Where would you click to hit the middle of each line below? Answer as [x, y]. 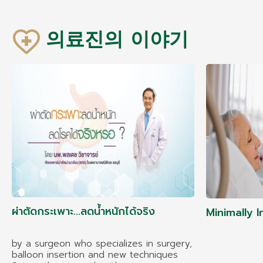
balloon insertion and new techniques [95, 255]
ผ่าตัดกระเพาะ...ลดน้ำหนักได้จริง [83, 212]
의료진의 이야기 [117, 40]
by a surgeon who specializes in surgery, [102, 244]
